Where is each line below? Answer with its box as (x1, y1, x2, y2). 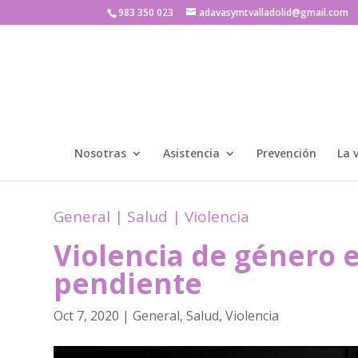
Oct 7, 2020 (54, 306, 120, 324)
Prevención (257, 145, 316, 161)
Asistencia (163, 145, 220, 161)
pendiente (54, 264, 203, 302)
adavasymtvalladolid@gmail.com (199, 6, 349, 19)
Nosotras (74, 145, 126, 161)
